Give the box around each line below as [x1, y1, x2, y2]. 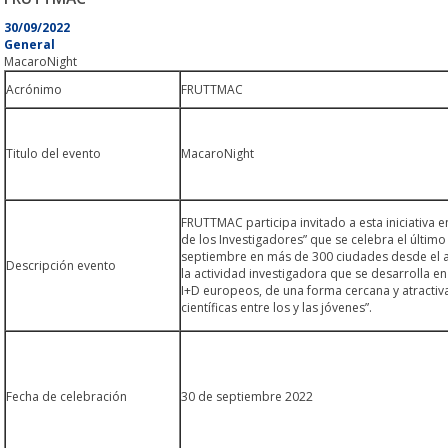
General [4, 36, 55, 53]
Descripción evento [6, 257, 116, 274]
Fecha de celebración [6, 388, 127, 405]
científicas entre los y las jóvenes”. [181, 299, 372, 316]
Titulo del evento [6, 145, 101, 162]
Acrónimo [6, 81, 62, 98]
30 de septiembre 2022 [181, 388, 313, 405]
